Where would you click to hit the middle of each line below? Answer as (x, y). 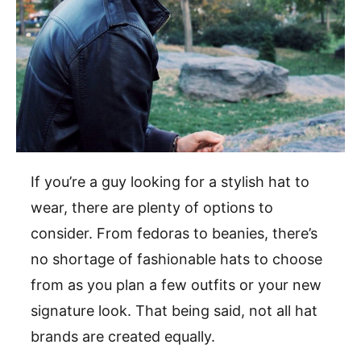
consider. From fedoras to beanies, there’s (174, 234)
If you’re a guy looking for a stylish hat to (170, 182)
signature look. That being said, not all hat (174, 311)
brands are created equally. (125, 337)
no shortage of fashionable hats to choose (176, 259)
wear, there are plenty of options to (152, 208)
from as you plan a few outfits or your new (176, 285)
